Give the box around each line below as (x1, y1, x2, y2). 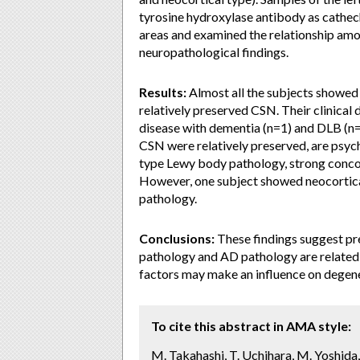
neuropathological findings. (139, 44, 288, 59)
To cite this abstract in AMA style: (151, 318, 351, 333)
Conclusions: (139, 231, 215, 246)
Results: (139, 84, 186, 100)
